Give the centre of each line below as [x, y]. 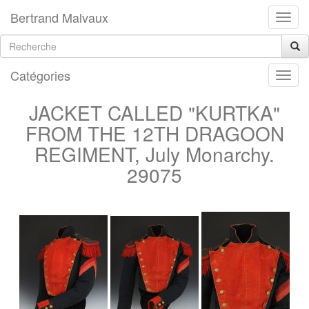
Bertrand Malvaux [59, 17]
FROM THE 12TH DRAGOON [154, 133]
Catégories [40, 75]
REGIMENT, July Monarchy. [154, 154]
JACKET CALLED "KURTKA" [154, 112]
